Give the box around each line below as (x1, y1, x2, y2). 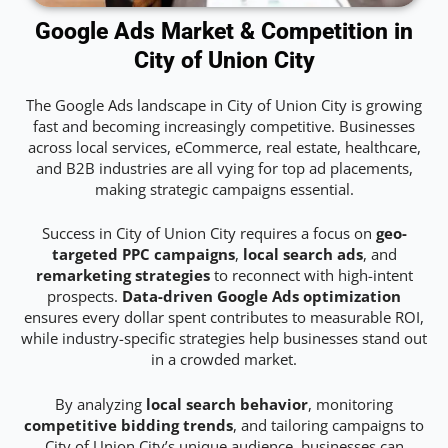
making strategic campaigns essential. (94, 179, 354, 200)
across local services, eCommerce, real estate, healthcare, (27, 137, 421, 158)
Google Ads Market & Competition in (35, 18, 413, 46)
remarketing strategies (35, 265, 210, 286)
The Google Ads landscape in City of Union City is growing (26, 95, 422, 116)
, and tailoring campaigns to (233, 414, 424, 435)
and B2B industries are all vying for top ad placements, (35, 158, 413, 179)
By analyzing (55, 393, 146, 414)
